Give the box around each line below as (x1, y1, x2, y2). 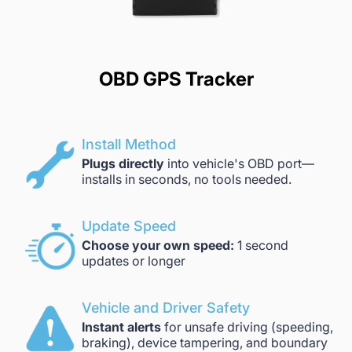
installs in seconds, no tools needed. (82, 171, 291, 187)
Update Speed (82, 218, 176, 234)
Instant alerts (82, 319, 164, 335)
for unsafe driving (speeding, (164, 319, 333, 335)
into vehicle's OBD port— (164, 156, 314, 171)
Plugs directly (82, 156, 164, 171)
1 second (234, 237, 288, 253)
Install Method (82, 136, 176, 152)
